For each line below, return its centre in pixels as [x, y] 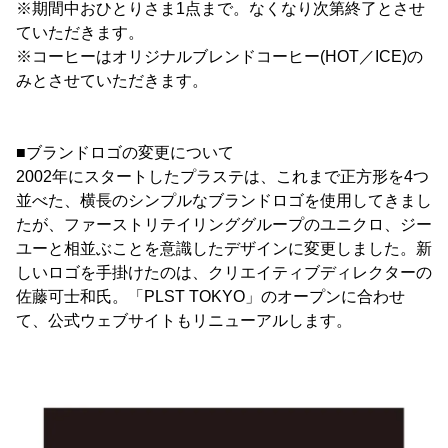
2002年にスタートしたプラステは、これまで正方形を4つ [222, 177]
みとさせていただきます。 [112, 81]
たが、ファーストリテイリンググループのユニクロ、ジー [224, 225]
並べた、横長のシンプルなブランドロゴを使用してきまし [224, 201]
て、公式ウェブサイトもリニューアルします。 [184, 321]
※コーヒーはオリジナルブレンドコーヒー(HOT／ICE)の [219, 57]
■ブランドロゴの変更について [125, 153]
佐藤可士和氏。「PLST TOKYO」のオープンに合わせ [210, 297]
